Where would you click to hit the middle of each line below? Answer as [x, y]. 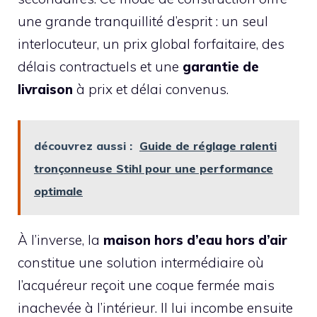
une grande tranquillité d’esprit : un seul [143, 21]
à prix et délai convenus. [151, 89]
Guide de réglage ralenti [208, 146]
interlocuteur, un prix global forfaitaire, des [151, 44]
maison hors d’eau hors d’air [195, 240]
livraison [45, 89]
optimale [58, 191]
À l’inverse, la [60, 240]
